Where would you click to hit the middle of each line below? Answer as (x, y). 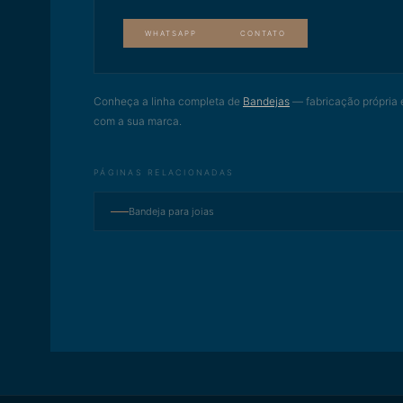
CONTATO (263, 33)
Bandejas (266, 101)
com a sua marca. (138, 121)
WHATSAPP (171, 33)
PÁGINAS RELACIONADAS (164, 172)
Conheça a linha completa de (167, 101)
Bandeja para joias (171, 211)
